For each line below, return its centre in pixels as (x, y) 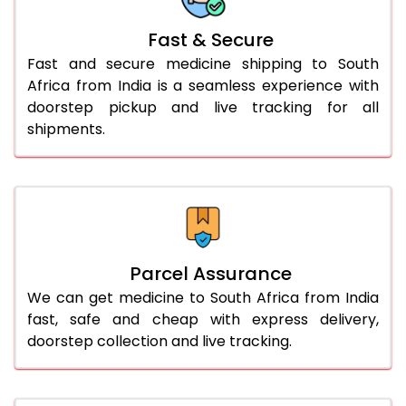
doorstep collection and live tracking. (159, 341)
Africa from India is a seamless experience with (203, 85)
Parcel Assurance (210, 273)
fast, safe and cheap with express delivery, (203, 319)
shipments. (66, 129)
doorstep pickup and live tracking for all (203, 107)
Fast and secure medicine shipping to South (203, 63)
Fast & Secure (210, 39)
